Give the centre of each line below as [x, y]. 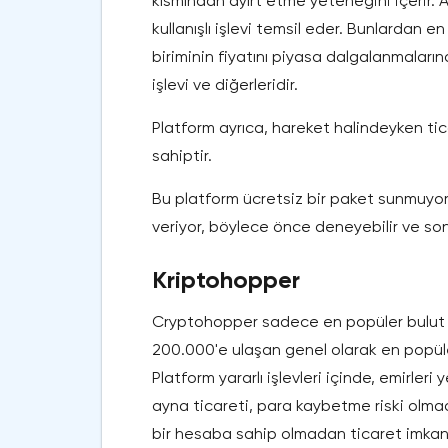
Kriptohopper [226, 280]
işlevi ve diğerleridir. [225, 85]
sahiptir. [182, 156]
